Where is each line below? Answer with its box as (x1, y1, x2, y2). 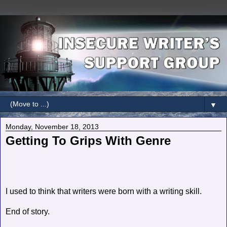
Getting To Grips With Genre (6, 134, 171, 148)
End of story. (6, 207, 54, 216)
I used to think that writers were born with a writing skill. (6, 186, 206, 196)
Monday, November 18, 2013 (6, 123, 99, 131)
